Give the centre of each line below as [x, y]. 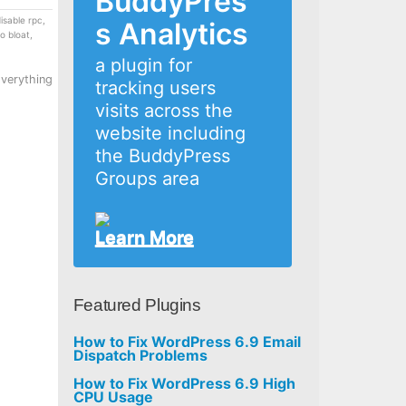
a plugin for [143, 65]
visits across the [164, 111]
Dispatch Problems [140, 355]
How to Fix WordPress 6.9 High [184, 383]
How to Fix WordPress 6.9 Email [187, 342]
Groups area [147, 179]
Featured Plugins [137, 305]
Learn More [144, 237]
